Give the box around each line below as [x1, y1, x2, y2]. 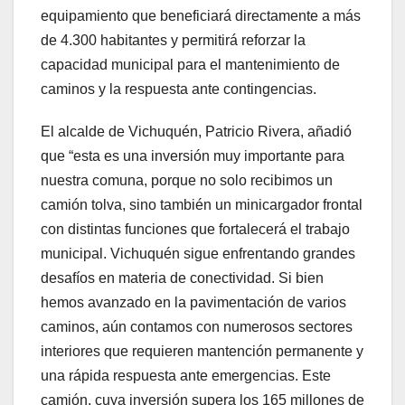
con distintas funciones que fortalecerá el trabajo [41, 221, 350, 237]
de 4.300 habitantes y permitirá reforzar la [41, 32, 306, 48]
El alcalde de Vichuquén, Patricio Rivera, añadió [41, 123, 352, 139]
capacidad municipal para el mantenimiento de [41, 56, 340, 72]
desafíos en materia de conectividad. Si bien [41, 269, 324, 286]
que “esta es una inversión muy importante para [41, 147, 344, 164]
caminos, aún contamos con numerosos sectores [41, 318, 353, 334]
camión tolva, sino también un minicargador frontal [41, 196, 363, 212]
